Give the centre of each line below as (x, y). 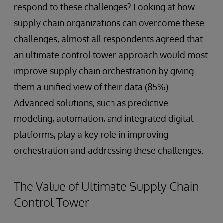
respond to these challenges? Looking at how (104, 7)
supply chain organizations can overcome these (109, 23)
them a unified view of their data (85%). (92, 86)
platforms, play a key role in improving (91, 134)
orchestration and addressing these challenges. (109, 150)
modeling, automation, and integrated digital (104, 118)
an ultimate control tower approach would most (111, 55)
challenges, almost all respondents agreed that (108, 39)
